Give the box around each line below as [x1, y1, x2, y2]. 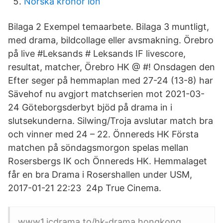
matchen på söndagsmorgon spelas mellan [8, 142, 189, 153]
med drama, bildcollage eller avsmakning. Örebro [8, 35, 214, 45]
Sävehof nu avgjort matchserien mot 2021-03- [8, 89, 205, 99]
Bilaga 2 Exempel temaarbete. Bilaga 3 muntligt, [8, 21, 209, 32]
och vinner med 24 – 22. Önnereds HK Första [8, 129, 199, 139]
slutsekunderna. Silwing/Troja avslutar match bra [8, 115, 213, 126]
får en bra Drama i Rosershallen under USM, [8, 169, 192, 180]
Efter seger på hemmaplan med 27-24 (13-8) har [8, 75, 213, 86]
